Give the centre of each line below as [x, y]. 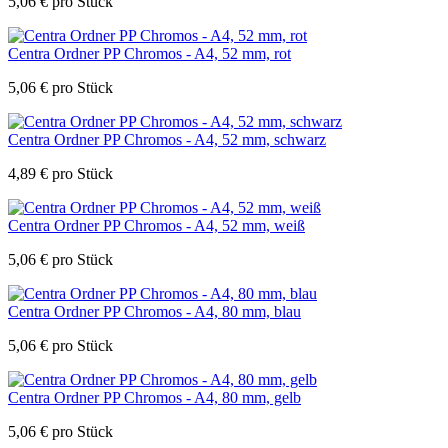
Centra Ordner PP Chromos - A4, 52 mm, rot [149, 53]
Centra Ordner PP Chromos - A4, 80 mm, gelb [154, 397]
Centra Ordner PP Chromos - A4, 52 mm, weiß [156, 225]
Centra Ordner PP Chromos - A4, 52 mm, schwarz [167, 139]
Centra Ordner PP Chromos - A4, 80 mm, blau [154, 311]
